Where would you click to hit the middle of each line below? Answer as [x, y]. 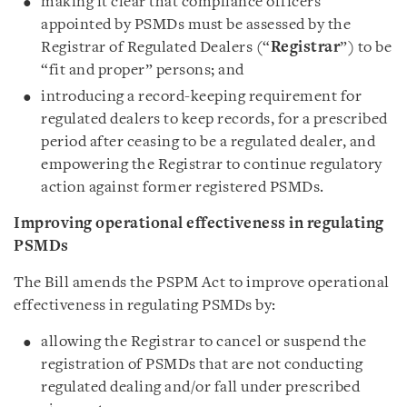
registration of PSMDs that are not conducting [202, 365]
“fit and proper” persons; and [143, 70]
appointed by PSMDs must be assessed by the [196, 25]
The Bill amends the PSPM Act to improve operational [202, 283]
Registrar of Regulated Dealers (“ [156, 48]
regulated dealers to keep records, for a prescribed [214, 119]
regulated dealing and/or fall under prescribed [200, 387]
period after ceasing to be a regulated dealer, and [208, 142]
